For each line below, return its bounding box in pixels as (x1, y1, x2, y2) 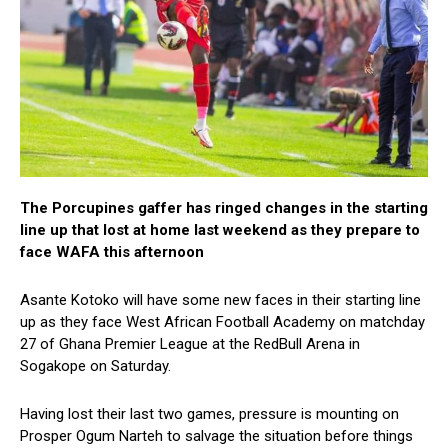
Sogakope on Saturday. (20, 357, 171, 376)
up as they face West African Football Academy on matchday (20, 313, 425, 332)
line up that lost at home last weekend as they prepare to (20, 221, 420, 240)
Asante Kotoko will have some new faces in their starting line (20, 291, 421, 310)
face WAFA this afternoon (20, 243, 204, 262)
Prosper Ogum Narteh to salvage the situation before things (20, 427, 413, 446)
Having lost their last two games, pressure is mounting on (20, 405, 399, 424)
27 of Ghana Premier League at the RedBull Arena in (20, 335, 360, 354)
